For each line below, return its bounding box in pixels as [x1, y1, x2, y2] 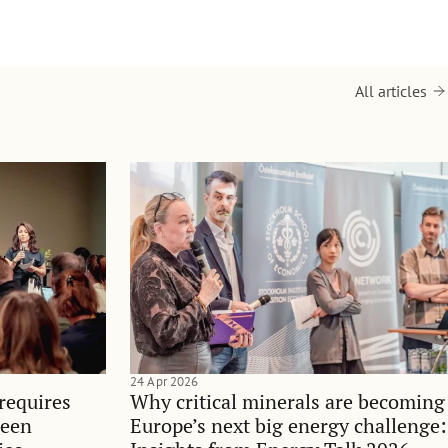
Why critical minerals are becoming [130, 387, 445, 415]
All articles [355, 80, 427, 101]
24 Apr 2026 [130, 372, 199, 390]
